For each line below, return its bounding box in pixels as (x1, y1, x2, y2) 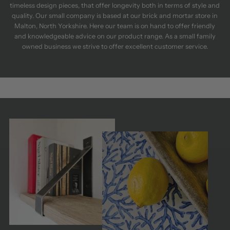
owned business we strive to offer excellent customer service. (22, 43, 208, 51)
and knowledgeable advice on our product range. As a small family (14, 32, 216, 41)
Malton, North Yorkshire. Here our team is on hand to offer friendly (14, 22, 216, 30)
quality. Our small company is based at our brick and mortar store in (12, 12, 218, 20)
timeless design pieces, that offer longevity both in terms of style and (10, 2, 220, 10)
